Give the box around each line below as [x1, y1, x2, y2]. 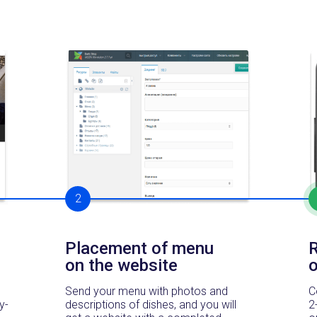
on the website [65, 255, 178, 275]
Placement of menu [65, 238, 214, 258]
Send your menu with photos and [65, 284, 228, 298]
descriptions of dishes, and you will [65, 297, 236, 311]
